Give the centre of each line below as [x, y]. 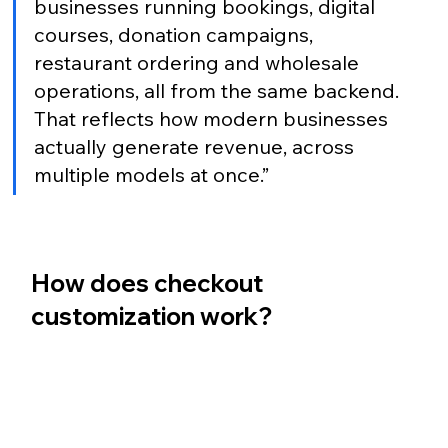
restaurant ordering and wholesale [198, 62]
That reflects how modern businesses [213, 118]
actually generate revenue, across [196, 146]
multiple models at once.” [151, 174]
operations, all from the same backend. [218, 90]
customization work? [151, 315]
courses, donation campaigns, [175, 34]
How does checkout [149, 282]
